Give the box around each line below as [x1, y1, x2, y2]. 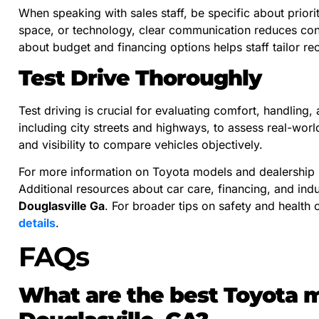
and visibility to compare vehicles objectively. [19, 137, 263, 152]
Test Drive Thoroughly [19, 65, 261, 91]
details [19, 216, 56, 231]
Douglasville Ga [19, 199, 105, 214]
